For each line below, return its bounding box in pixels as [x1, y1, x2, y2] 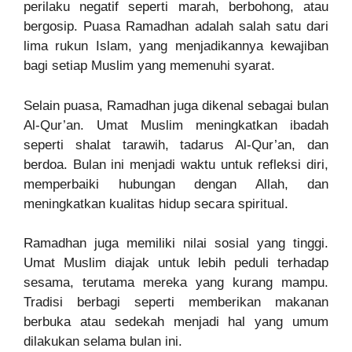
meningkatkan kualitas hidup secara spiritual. [24, 196, 288, 211]
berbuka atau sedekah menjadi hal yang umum [24, 314, 328, 330]
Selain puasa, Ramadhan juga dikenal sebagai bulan [24, 97, 328, 113]
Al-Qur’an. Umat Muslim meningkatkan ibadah [24, 117, 328, 133]
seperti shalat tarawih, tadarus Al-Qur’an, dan [24, 137, 328, 152]
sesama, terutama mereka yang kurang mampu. [24, 275, 328, 291]
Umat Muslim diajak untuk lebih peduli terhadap [24, 255, 328, 271]
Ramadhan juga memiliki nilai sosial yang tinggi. [24, 236, 328, 251]
